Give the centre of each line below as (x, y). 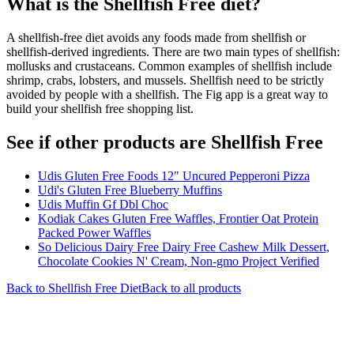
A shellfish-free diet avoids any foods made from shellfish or (156, 37)
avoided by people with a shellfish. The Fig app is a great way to (167, 94)
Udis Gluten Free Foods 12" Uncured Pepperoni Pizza (174, 175)
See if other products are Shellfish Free (165, 142)
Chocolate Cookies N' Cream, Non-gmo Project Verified (179, 261)
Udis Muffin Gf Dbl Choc (103, 204)
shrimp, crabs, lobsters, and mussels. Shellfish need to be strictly (165, 80)
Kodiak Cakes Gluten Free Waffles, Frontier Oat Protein (178, 218)
